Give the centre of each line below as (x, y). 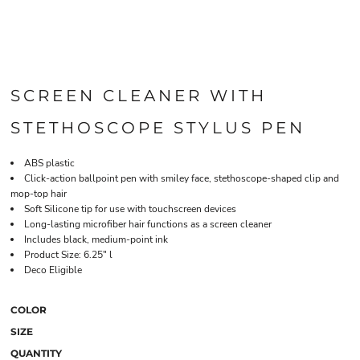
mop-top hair (39, 194)
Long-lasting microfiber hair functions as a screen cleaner (148, 224)
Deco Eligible (53, 270)
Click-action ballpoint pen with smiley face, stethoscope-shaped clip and (182, 178)
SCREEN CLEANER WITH (139, 96)
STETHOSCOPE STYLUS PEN (158, 128)
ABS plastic (49, 163)
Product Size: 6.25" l (68, 255)
